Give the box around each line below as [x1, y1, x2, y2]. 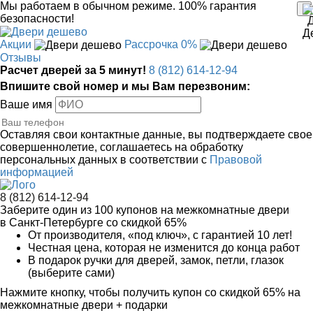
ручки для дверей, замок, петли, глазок [81, 254, 284, 267]
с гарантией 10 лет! [193, 229, 292, 242]
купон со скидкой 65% [173, 286, 285, 299]
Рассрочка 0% [124, 38, 197, 50]
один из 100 [52, 204, 113, 217]
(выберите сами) [28, 267, 115, 279]
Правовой [210, 153, 262, 166]
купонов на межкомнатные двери [113, 204, 289, 217]
